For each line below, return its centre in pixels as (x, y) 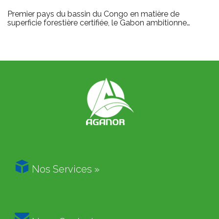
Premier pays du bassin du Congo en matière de (93, 14)
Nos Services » (65, 169)
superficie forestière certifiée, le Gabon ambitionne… (99, 23)
